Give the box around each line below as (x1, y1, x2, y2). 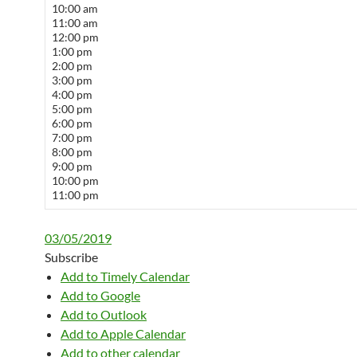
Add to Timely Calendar (61, 269, 190, 284)
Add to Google (61, 288, 140, 303)
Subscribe (45, 249, 98, 265)
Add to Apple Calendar (61, 326, 186, 341)
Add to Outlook (61, 307, 147, 322)
